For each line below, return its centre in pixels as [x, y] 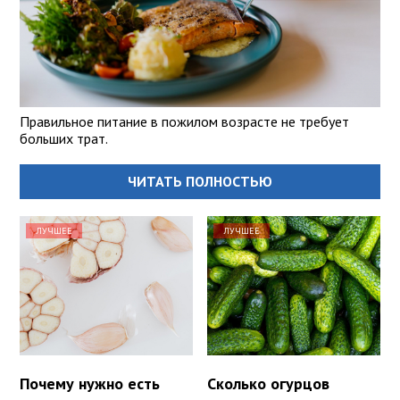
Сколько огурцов [269, 383]
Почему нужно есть [90, 383]
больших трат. [64, 139]
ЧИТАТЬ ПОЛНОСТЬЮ [200, 182]
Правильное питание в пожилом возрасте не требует [184, 122]
